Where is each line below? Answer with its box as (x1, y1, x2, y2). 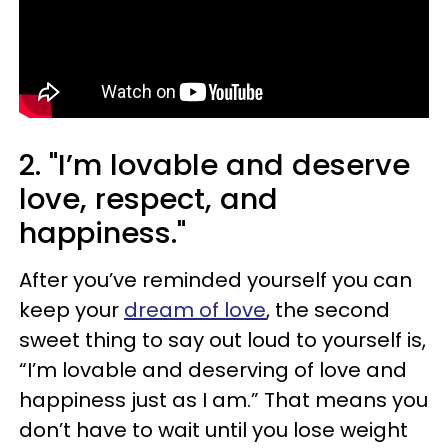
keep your (19, 296, 124, 325)
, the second (266, 296, 390, 325)
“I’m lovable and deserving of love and (19, 356, 407, 385)
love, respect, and (19, 179, 278, 220)
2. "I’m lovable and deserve (19, 145, 410, 186)
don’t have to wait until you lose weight (19, 416, 408, 445)
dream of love (124, 296, 266, 325)
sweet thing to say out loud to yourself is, (19, 326, 426, 355)
